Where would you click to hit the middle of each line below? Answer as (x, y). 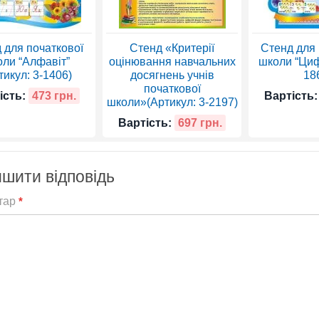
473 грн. (54, 96)
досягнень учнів (172, 75)
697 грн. (200, 123)
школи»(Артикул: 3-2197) (172, 103)
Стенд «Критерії (172, 48)
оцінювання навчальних (172, 62)
